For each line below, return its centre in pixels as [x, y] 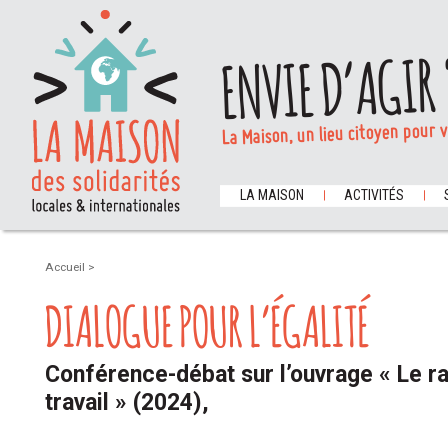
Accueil [66, 267]
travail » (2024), [127, 402]
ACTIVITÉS [374, 195]
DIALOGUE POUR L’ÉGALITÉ [207, 321]
